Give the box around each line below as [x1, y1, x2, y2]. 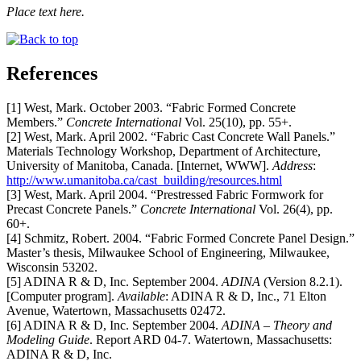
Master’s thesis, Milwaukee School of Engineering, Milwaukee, [6, 245, 330, 259]
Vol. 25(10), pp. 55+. [181, 114, 292, 129]
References [6, 62, 98, 84]
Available [118, 288, 165, 303]
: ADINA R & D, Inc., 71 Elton [165, 288, 326, 303]
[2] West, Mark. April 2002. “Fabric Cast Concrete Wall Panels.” [6, 129, 335, 143]
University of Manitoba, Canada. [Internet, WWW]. [6, 158, 272, 172]
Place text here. [6, 4, 85, 19]
